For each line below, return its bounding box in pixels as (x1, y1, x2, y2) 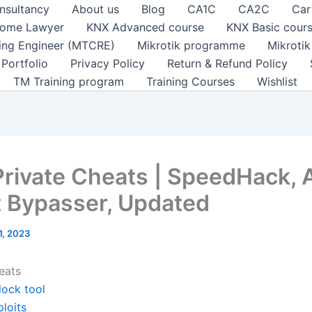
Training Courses (146, 75, 235, 88)
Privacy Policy (70, 56, 145, 70)
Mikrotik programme (137, 38, 245, 52)
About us (72, 2, 119, 16)
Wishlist (257, 75, 297, 88)
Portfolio (1, 56, 48, 70)
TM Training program (13, 75, 124, 88)
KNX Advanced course (86, 20, 204, 34)
